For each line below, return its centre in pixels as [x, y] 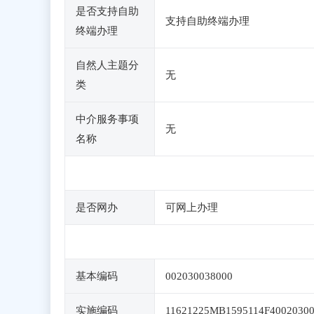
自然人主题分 [107, 65]
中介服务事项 [107, 119]
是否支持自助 [107, 11]
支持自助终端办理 [207, 21]
